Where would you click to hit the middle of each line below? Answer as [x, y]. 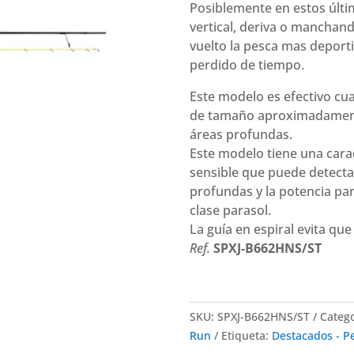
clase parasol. [230, 211]
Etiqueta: [246, 336]
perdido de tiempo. [247, 65]
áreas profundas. [241, 135]
